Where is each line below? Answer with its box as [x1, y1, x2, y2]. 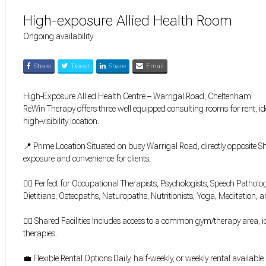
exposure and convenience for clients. [23, 153, 151, 163]
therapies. [23, 228, 57, 238]
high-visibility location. [23, 116, 99, 126]
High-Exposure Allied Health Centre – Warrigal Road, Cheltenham [23, 91, 251, 101]
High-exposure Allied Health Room [23, 12, 232, 29]
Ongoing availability [23, 31, 93, 41]
